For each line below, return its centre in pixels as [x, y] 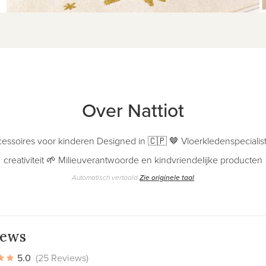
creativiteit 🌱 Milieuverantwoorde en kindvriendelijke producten [133, 159]
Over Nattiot [133, 110]
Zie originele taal [167, 177]
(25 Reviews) [62, 257]
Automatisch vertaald [106, 177]
